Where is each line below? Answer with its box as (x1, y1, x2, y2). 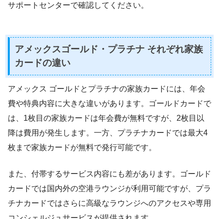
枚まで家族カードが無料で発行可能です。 (8, 143, 156, 152)
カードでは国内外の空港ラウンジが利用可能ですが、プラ (8, 184, 211, 193)
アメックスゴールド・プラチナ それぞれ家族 (15, 44, 203, 55)
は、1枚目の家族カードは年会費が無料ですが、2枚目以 (8, 114, 204, 123)
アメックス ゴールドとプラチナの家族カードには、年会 (8, 85, 205, 93)
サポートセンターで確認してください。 (8, 1, 149, 10)
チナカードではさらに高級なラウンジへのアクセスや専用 (8, 199, 211, 208)
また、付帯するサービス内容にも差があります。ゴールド (8, 170, 211, 178)
